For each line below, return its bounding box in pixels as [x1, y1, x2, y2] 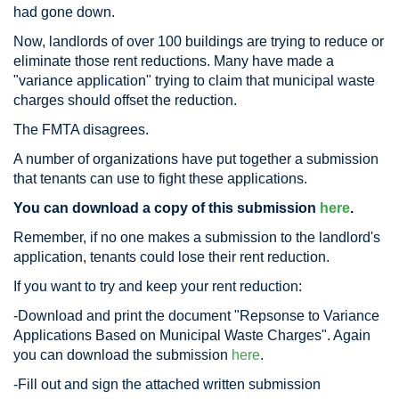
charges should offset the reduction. [13, 93, 237, 108]
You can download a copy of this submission [13, 200, 320, 216]
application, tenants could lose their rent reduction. [13, 249, 330, 265]
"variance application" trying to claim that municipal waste [13, 73, 375, 88]
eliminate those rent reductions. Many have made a [13, 53, 334, 69]
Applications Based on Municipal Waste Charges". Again [13, 328, 370, 343]
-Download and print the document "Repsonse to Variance [13, 308, 379, 323]
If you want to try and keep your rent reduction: [13, 279, 302, 294]
